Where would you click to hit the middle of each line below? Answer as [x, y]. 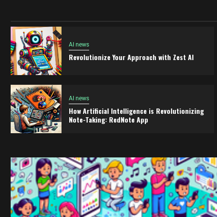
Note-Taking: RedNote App [108, 119]
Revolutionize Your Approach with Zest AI [131, 57]
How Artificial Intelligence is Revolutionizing [136, 110]
